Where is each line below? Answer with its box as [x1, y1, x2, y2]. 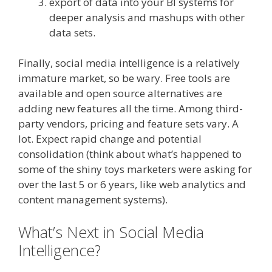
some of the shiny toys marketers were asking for [18, 162, 252, 177]
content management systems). [18, 192, 168, 207]
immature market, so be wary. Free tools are [18, 71, 230, 86]
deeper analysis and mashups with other [49, 10, 245, 24]
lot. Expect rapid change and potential [18, 132, 202, 146]
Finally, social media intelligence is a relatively [18, 56, 240, 70]
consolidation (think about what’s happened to [18, 147, 242, 161]
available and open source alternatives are [18, 86, 222, 101]
